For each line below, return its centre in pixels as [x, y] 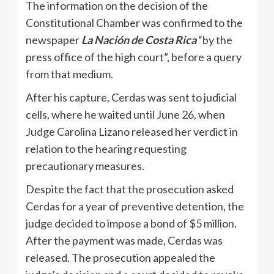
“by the [214, 39]
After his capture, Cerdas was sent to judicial [131, 97]
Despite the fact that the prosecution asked [130, 189]
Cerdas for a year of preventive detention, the [135, 206]
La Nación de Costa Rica [139, 39]
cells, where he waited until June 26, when [125, 114]
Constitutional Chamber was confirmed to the [134, 22]
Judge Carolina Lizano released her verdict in [132, 131]
